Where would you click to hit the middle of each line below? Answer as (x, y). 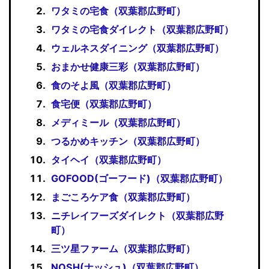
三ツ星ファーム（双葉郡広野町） (123, 248)
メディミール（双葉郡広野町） (119, 122)
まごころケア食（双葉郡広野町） (123, 197)
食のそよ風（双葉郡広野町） (114, 85)
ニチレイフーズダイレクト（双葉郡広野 (138, 215)
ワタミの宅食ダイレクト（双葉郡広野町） (143, 29)
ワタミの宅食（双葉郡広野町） (119, 11)
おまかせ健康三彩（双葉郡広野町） (128, 66)
